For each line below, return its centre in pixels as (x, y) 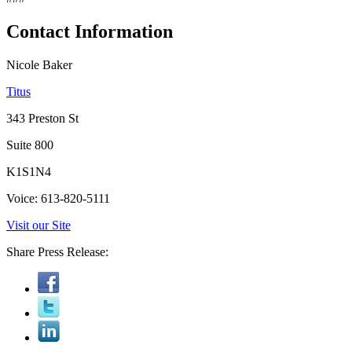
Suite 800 (30, 145)
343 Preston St (42, 118)
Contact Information (90, 31)
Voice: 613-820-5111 (58, 198)
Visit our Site (38, 225)
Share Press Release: (57, 251)
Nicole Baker (39, 64)
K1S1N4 (29, 171)
